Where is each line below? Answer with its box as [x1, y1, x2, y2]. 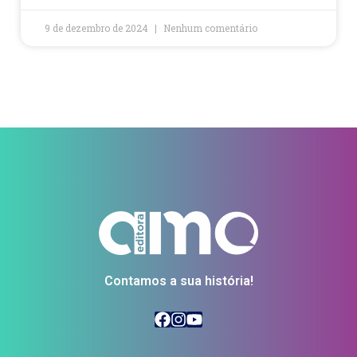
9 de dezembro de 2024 [45, 21, 151, 34]
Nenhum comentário [163, 21, 257, 34]
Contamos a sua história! [104, 273, 253, 289]
